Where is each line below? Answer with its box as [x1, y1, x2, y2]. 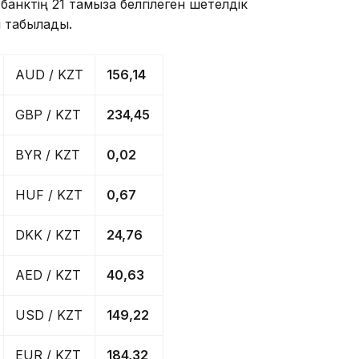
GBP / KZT [15, 107, 81, 123]
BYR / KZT [15, 147, 80, 163]
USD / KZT [15, 307, 83, 324]
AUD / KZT [15, 67, 83, 83]
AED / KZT [15, 267, 81, 284]
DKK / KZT [15, 227, 81, 244]
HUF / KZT [15, 187, 83, 204]
